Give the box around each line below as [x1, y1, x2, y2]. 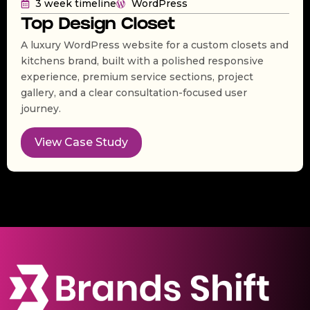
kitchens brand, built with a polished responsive [21, 55, 264, 68]
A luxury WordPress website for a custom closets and [21, 39, 289, 52]
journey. [21, 102, 61, 116]
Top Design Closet [21, 17, 175, 35]
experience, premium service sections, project [21, 71, 253, 84]
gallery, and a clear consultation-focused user [21, 86, 247, 100]
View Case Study [35, 135, 128, 149]
